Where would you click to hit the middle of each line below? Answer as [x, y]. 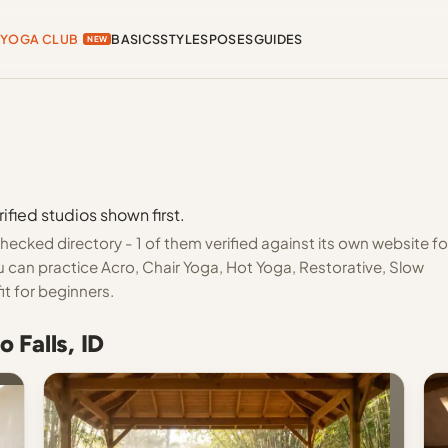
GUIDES [278, 39]
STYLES [184, 39]
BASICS [136, 39]
